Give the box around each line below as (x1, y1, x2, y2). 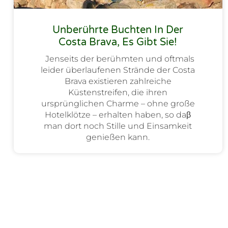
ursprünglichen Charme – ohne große (41, 99, 195, 109)
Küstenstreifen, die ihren (68, 88, 168, 98)
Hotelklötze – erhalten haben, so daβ (45, 110, 191, 120)
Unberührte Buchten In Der (52, 24, 184, 37)
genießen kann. (86, 132, 150, 142)
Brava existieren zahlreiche (64, 76, 172, 87)
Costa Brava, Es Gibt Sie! (59, 36, 178, 49)
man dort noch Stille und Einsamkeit (44, 121, 192, 131)
